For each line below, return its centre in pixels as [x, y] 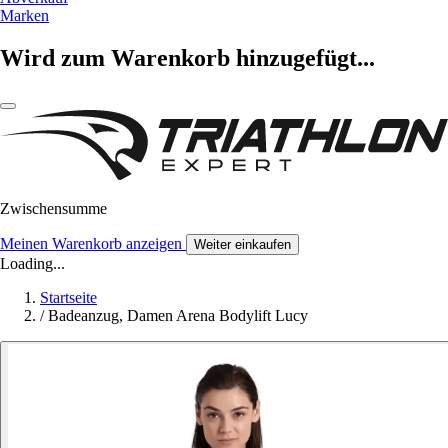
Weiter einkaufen [242, 244]
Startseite [68, 297]
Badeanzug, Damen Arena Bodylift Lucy [178, 315]
